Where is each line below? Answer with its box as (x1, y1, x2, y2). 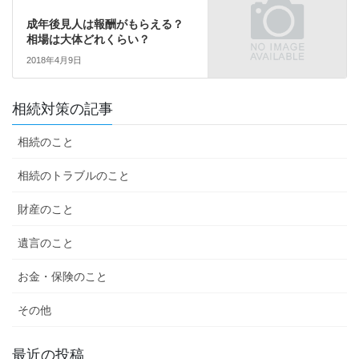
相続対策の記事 (12, 101, 113, 118)
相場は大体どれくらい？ (26, 32, 150, 46)
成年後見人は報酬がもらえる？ (26, 17, 184, 30)
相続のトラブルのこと (18, 169, 130, 183)
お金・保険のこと (18, 270, 107, 284)
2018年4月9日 (26, 55, 82, 66)
